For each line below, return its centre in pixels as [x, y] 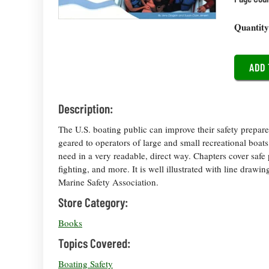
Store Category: [93, 202]
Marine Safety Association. [108, 182]
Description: [86, 109]
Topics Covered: [94, 243]
